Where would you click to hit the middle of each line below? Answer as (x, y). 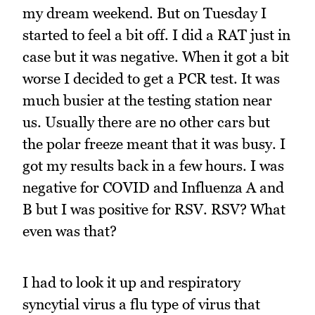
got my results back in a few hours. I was (153, 166)
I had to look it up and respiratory (131, 282)
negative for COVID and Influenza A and (153, 188)
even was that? (70, 231)
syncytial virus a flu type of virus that (141, 304)
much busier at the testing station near (147, 101)
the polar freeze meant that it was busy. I (154, 144)
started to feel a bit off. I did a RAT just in (156, 35)
